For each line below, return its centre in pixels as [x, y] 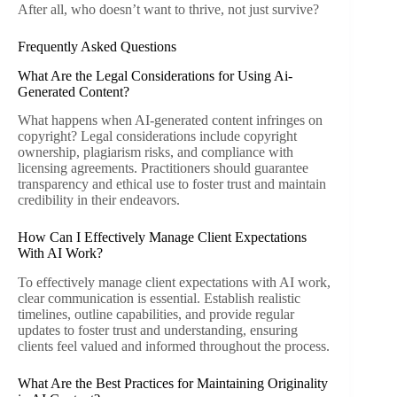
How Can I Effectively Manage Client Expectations [162, 237]
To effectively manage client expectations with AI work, [174, 283]
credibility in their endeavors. [99, 200]
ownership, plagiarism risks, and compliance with [156, 152]
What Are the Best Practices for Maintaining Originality [173, 384]
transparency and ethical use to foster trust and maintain [172, 184]
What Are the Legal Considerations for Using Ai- [155, 75]
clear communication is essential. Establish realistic [159, 299]
